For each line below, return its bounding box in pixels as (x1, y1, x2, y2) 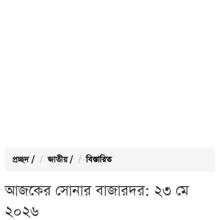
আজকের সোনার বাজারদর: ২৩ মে (5, 181, 189, 201)
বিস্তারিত (86, 154, 111, 165)
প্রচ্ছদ (12, 154, 29, 165)
